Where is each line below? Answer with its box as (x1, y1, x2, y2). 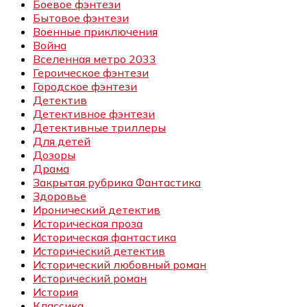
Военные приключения (33, 25, 158, 39)
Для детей (33, 134, 90, 149)
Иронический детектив (33, 203, 160, 217)
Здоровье (33, 189, 86, 204)
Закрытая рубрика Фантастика (33, 175, 201, 190)
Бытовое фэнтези (33, 11, 129, 25)
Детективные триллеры (33, 121, 166, 135)
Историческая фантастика (33, 230, 176, 245)
